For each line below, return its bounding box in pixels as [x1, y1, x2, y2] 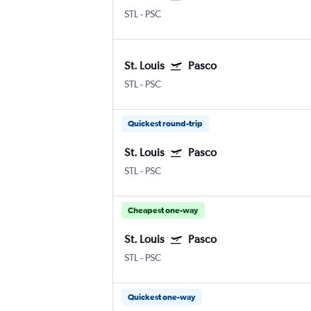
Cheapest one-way [128, 205, 199, 216]
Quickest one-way [128, 292, 196, 303]
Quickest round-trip [128, 119, 203, 129]
